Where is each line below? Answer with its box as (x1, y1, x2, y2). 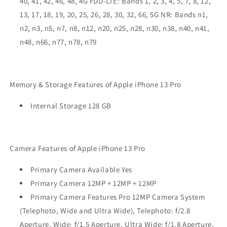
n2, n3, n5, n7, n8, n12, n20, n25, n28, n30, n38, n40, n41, (20, 23, 210, 33)
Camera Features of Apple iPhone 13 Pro (10, 143, 145, 153)
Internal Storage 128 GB (30, 101, 111, 110)
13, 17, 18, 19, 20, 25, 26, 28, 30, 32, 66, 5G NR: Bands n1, (20, 10, 209, 19)
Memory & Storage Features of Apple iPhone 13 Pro (10, 80, 181, 89)
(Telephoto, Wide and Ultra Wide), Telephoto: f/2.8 (20, 206, 191, 215)
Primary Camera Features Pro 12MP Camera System (30, 192, 205, 202)
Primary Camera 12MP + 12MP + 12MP (30, 178, 157, 188)
